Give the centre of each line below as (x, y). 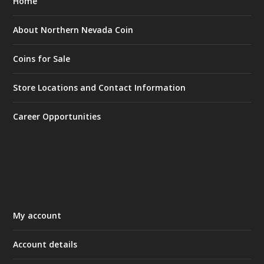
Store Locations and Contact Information (100, 88)
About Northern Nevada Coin (73, 30)
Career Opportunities (57, 117)
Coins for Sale (42, 59)
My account (37, 216)
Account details (45, 245)
